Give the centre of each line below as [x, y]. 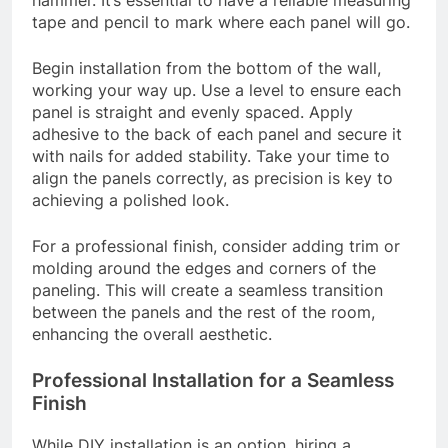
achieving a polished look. [130, 200]
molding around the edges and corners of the [204, 268]
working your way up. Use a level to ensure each [216, 90]
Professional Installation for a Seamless [213, 381]
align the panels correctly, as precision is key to [212, 178]
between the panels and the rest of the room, [203, 312]
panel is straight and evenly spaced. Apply [192, 112]
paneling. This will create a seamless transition [207, 290]
